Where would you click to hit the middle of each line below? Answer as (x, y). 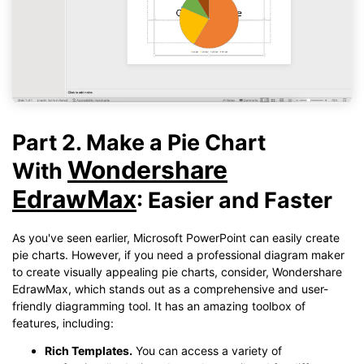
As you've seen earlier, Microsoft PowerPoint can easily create (176, 238)
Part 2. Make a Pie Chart (139, 143)
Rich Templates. (89, 351)
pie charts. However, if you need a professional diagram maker (178, 255)
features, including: (63, 323)
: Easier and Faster (234, 200)
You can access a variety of (207, 351)
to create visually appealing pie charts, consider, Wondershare (177, 272)
